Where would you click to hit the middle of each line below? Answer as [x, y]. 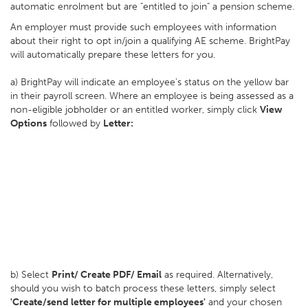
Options [29, 123]
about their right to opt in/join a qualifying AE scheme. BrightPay [150, 41]
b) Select [31, 275]
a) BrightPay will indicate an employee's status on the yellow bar [150, 82]
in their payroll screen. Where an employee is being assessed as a [152, 96]
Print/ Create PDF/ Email [107, 275]
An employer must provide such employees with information [143, 27]
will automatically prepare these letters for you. [113, 55]
